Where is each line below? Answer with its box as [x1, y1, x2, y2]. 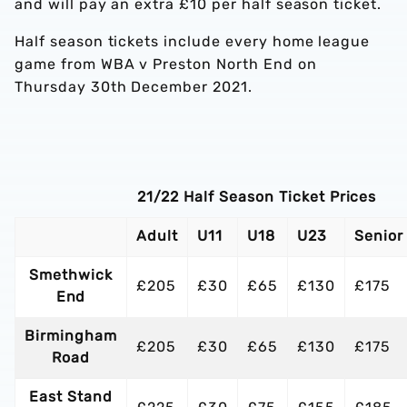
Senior [354, 227, 403, 244]
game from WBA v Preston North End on [15, 55, 317, 73]
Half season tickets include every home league [15, 33, 371, 50]
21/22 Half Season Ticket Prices [136, 188, 377, 205]
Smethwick [29, 266, 113, 283]
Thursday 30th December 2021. [15, 78, 253, 95]
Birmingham [25, 327, 117, 344]
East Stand [29, 388, 113, 405]
